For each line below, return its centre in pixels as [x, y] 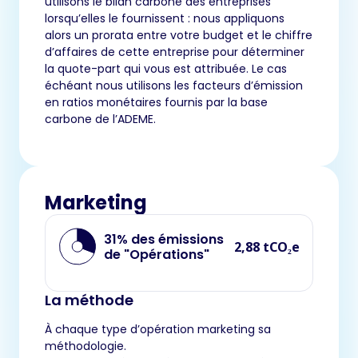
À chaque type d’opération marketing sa [158, 330]
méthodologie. [86, 346]
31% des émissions [164, 239]
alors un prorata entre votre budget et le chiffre [179, 36]
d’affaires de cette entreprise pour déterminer [175, 52]
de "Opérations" [157, 254]
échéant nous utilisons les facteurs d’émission [174, 86]
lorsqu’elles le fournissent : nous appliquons [165, 19]
